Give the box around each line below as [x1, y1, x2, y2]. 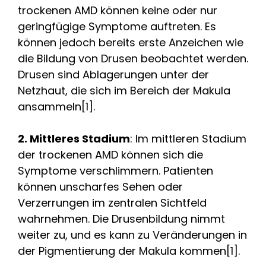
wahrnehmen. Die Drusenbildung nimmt [18, 211, 225, 226]
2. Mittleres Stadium [18, 131, 130, 146]
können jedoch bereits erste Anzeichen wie [18, 34, 243, 50]
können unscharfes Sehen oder [18, 179, 183, 194]
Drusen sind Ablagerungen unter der [18, 66, 209, 82]
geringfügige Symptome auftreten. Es [18, 18, 216, 34]
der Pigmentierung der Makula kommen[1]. [18, 243, 240, 258]
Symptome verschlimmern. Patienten [18, 163, 213, 178]
